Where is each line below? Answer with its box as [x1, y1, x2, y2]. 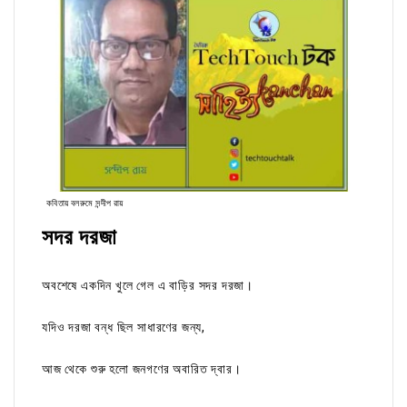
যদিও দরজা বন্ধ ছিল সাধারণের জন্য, [42, 320, 209, 335]
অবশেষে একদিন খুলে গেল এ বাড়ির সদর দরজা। [42, 278, 253, 293]
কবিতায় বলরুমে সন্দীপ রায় [46, 198, 124, 209]
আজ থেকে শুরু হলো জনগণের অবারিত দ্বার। [42, 362, 242, 377]
